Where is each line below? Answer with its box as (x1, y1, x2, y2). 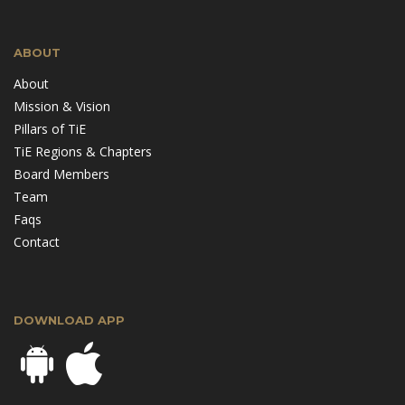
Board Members (14, 165, 109, 183)
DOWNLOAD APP (14, 312, 125, 327)
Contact (14, 232, 60, 250)
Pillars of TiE (14, 119, 86, 137)
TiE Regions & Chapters (14, 142, 152, 160)
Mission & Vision (14, 97, 110, 115)
